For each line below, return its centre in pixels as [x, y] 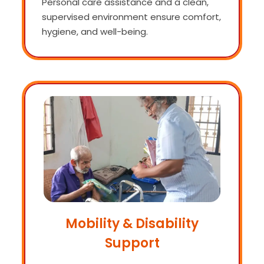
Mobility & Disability [132, 223]
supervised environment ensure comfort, [131, 16]
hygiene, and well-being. [95, 31]
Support [132, 243]
